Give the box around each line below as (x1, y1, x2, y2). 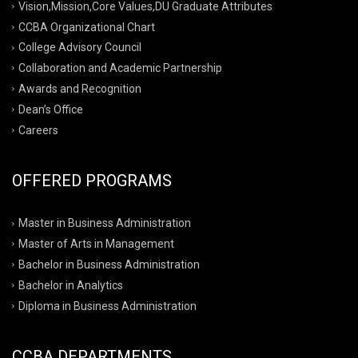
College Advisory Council (18, 41, 141, 54)
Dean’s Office (18, 102, 83, 116)
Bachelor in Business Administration (18, 257, 200, 271)
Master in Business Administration (18, 217, 191, 230)
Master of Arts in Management (18, 237, 174, 250)
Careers (18, 123, 58, 137)
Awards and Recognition (18, 82, 141, 95)
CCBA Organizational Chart (18, 20, 155, 34)
